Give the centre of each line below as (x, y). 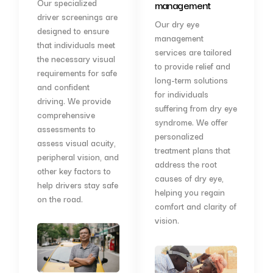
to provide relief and (192, 66)
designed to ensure (73, 30)
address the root (186, 164)
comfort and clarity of (195, 206)
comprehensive (66, 114)
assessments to (66, 128)
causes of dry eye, (189, 178)
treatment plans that (192, 150)
